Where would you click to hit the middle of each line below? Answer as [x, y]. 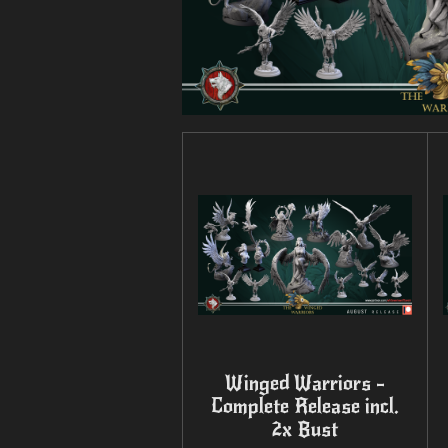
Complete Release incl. [304, 406]
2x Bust [305, 429]
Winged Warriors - [304, 383]
